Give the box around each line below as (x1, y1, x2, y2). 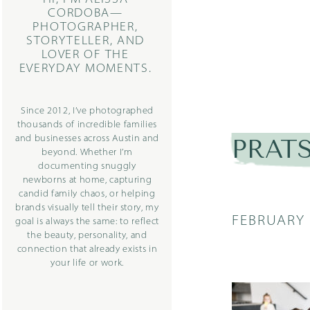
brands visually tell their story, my (15, 203, 159, 212)
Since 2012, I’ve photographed (21, 107, 154, 116)
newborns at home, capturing (22, 176, 152, 185)
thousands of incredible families (17, 120, 157, 129)
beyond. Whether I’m (42, 148, 133, 157)
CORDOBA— (48, 8, 123, 19)
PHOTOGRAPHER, (33, 21, 138, 33)
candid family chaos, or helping (19, 190, 156, 199)
